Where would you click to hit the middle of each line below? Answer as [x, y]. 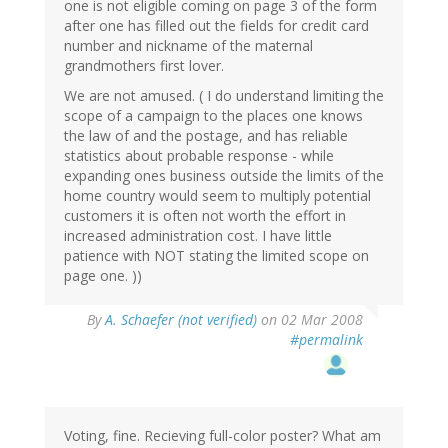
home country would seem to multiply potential [217, 196]
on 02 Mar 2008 [310, 320]
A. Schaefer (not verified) [181, 320]
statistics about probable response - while [199, 156]
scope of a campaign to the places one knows [213, 116]
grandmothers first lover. [144, 66]
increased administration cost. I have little [198, 236]
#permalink [326, 340]
